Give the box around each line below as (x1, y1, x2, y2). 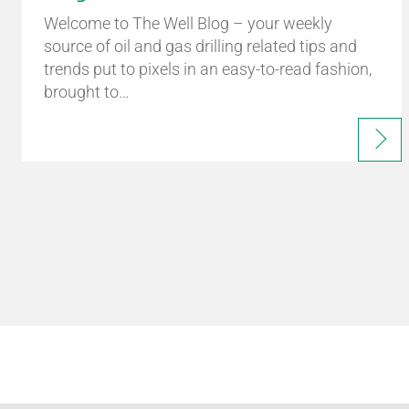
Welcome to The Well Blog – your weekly (44, 14, 332, 33)
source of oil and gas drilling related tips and (44, 37, 357, 56)
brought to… (44, 82, 130, 101)
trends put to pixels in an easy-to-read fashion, (44, 59, 372, 79)
